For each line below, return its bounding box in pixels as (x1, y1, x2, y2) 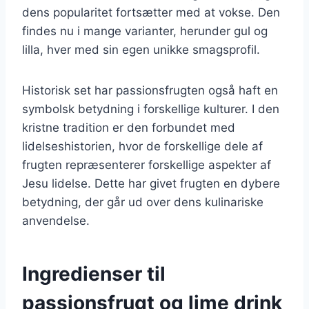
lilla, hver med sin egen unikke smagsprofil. (22, 42, 260, 57)
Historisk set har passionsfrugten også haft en (22, 83, 278, 97)
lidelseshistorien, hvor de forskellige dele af (22, 139, 263, 153)
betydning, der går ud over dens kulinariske (22, 195, 263, 209)
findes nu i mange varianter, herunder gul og (22, 23, 268, 38)
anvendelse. (22, 213, 90, 228)
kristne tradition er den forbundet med (22, 120, 235, 134)
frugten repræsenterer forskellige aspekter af (22, 157, 271, 172)
